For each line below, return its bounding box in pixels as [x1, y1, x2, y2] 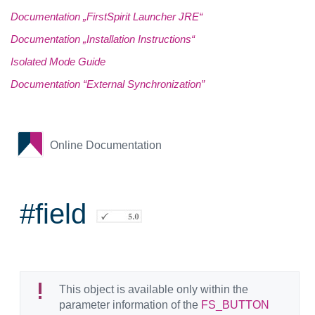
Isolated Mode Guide [11, 56, 105, 67]
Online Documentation [50, 139, 162, 151]
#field [20, 198, 86, 229]
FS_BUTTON [201, 298, 269, 311]
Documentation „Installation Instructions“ [11, 33, 195, 45]
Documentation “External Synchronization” [11, 78, 205, 90]
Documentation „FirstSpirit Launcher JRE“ [11, 11, 202, 22]
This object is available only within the [59, 283, 248, 295]
